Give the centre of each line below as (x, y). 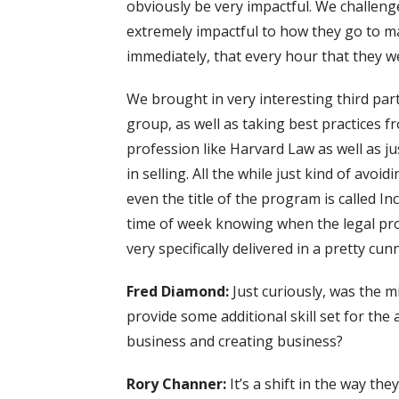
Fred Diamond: (179, 291)
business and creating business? (235, 341)
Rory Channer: (178, 383)
